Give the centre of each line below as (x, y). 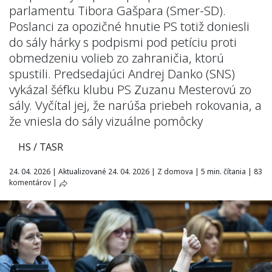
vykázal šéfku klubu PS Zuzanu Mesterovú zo (130, 90)
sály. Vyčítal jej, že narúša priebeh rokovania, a (135, 105)
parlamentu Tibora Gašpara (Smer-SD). (117, 11)
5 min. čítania (223, 172)
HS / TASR (41, 147)
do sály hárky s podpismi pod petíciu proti (123, 42)
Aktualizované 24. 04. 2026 (104, 172)
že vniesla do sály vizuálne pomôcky (106, 121)
